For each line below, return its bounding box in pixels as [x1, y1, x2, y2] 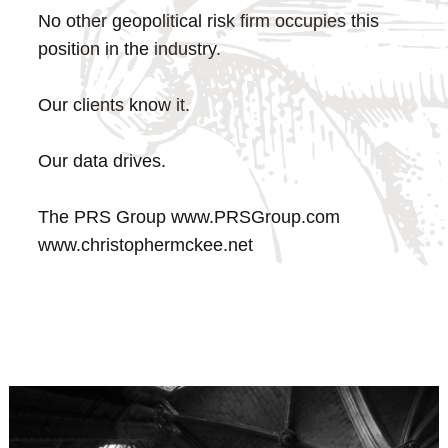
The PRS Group [38, 207, 167, 228]
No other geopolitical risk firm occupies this [38, 11, 380, 32]
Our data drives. [38, 151, 167, 172]
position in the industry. [38, 39, 222, 60]
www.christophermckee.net [38, 235, 254, 256]
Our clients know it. [38, 95, 191, 116]
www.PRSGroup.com [166, 207, 341, 228]
